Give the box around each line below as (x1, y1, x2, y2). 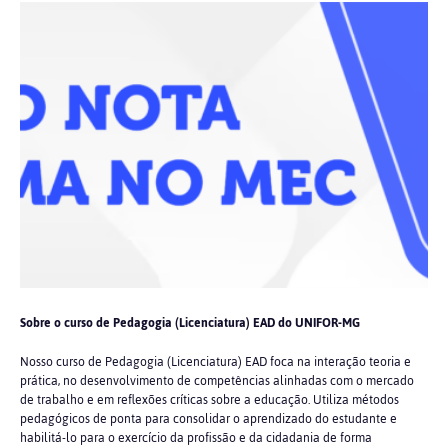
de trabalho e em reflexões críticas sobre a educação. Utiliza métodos (20, 388, 399, 412)
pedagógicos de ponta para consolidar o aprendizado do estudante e (20, 407, 397, 431)
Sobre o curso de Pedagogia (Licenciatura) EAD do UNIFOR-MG (20, 311, 360, 335)
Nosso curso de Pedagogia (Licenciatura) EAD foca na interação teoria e (20, 350, 411, 374)
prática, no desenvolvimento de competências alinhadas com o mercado (20, 369, 414, 393)
